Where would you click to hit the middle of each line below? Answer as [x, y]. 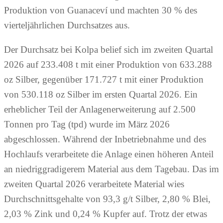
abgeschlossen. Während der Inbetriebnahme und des [105, 139]
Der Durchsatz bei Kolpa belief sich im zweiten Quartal [109, 50]
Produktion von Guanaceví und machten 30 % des [101, 10]
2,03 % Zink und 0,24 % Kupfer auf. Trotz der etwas [106, 214]
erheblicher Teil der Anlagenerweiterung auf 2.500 [100, 110]
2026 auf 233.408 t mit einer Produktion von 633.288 [108, 65]
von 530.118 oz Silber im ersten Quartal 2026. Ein [101, 95]
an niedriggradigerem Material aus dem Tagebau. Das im [111, 169]
